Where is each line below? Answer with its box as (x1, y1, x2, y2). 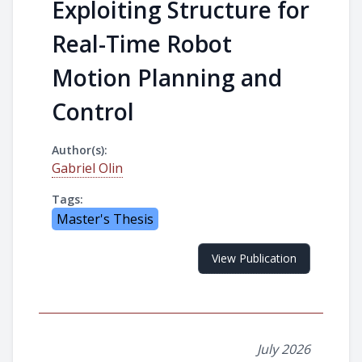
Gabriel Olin (52, 159, 123, 177)
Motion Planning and (52, 62, 282, 93)
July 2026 (257, 340, 310, 358)
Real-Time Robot (52, 28, 232, 59)
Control (52, 96, 134, 127)
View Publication (212, 250, 297, 266)
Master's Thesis (57, 210, 154, 228)
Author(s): (52, 142, 107, 158)
